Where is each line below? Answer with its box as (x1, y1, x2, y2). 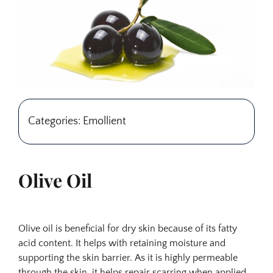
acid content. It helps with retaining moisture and (18, 238, 225, 249)
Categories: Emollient (28, 115, 126, 128)
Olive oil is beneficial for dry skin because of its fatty (18, 223, 237, 234)
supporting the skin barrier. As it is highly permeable (18, 252, 238, 263)
